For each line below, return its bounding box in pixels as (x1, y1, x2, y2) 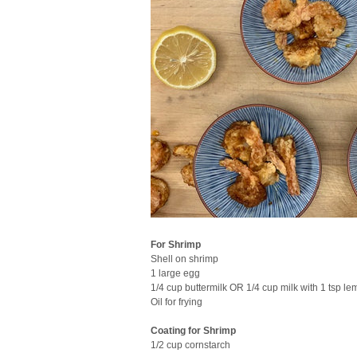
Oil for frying (151, 296, 202, 308)
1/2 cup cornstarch (151, 339, 230, 351)
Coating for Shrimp (151, 325, 236, 336)
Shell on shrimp (151, 253, 218, 265)
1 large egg (151, 268, 200, 279)
